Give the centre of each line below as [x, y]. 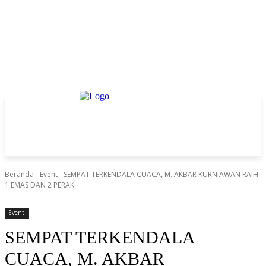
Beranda [19, 174]
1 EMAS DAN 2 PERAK [39, 185]
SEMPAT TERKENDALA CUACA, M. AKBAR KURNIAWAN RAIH [161, 174]
